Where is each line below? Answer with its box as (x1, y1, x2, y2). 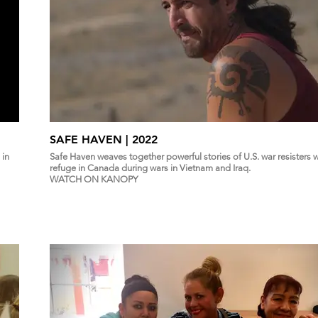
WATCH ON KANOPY (50, 174, 138, 185)
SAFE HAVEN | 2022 (50, 133, 158, 147)
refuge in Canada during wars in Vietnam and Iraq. (50, 163, 253, 174)
